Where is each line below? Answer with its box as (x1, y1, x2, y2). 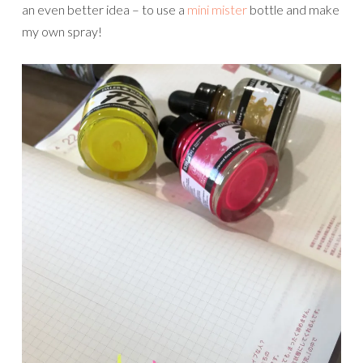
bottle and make (247, 2, 340, 18)
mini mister (187, 2, 247, 18)
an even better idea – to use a (22, 2, 187, 18)
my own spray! (22, 23, 102, 40)
